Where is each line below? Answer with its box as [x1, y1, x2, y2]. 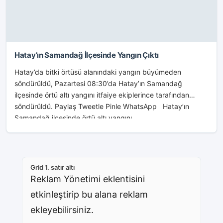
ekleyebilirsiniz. [30, 205, 94, 215]
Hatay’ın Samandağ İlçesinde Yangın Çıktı [14, 50, 159, 60]
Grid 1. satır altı [30, 163, 75, 171]
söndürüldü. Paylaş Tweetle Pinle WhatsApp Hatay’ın [14, 102, 189, 111]
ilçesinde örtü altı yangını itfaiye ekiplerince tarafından [14, 91, 189, 99]
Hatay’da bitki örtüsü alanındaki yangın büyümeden [14, 68, 181, 76]
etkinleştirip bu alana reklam [30, 189, 148, 200]
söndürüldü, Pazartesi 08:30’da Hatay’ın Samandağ [14, 79, 182, 88]
